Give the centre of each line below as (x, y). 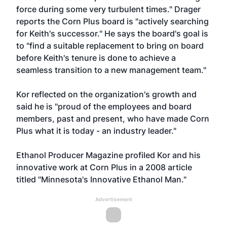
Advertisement (113, 199)
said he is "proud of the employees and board (104, 106)
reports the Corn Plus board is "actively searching (112, 21)
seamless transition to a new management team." (111, 70)
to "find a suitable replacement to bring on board (110, 46)
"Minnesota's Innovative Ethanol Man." (112, 179)
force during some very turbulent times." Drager (108, 9)
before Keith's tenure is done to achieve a (96, 58)
